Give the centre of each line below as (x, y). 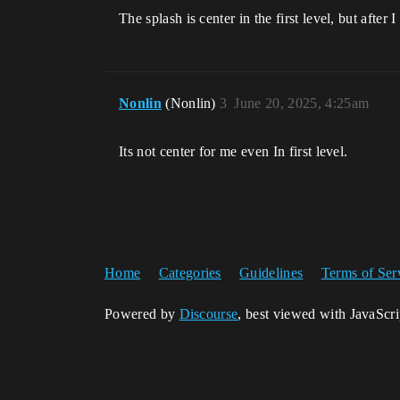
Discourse (208, 314)
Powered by (142, 314)
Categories (190, 273)
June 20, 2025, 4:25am (302, 103)
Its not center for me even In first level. (233, 151)
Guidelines (271, 273)
